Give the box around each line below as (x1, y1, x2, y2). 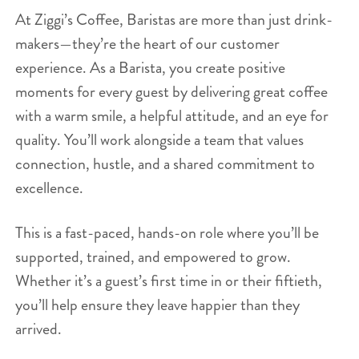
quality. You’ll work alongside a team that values (14, 127, 304, 151)
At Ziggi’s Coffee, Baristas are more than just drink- (14, 7, 333, 31)
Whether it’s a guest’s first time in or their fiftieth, (14, 268, 322, 292)
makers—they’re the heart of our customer (14, 31, 280, 55)
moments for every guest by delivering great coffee (14, 79, 328, 103)
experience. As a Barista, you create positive (14, 55, 285, 79)
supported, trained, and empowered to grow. (14, 244, 291, 268)
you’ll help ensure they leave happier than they (14, 292, 300, 317)
